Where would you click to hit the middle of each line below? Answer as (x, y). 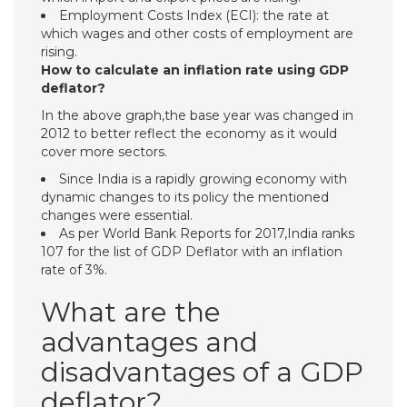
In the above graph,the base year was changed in (197, 115)
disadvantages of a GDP (202, 372)
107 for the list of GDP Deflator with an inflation (192, 252)
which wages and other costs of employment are (197, 34)
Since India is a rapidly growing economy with (203, 179)
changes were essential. (117, 215)
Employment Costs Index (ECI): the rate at (194, 15)
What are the (131, 312)
